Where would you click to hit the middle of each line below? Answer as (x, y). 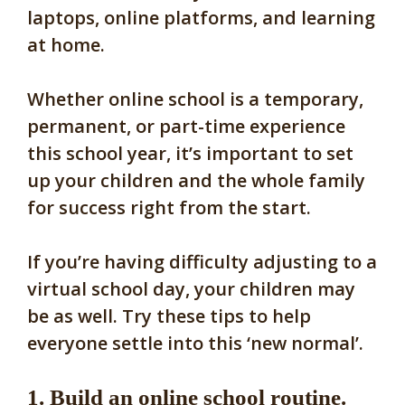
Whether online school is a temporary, (195, 99)
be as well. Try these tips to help (169, 316)
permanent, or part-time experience (186, 126)
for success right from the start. (169, 207)
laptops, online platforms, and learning (201, 17)
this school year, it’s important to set (190, 153)
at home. (66, 44)
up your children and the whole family (196, 180)
